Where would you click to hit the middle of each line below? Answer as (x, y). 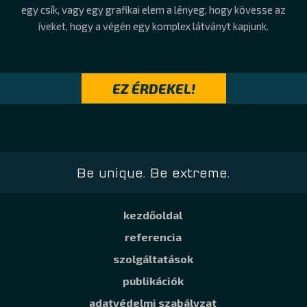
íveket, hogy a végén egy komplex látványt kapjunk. (153, 26)
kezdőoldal (153, 214)
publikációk (153, 280)
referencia (153, 236)
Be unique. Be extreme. (153, 174)
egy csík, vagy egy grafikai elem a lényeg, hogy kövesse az (153, 10)
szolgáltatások (153, 258)
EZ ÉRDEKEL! (153, 88)
